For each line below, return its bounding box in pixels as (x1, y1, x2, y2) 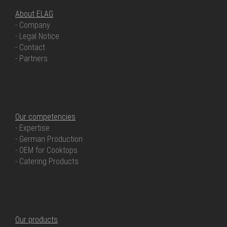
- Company (15, 20, 50, 30)
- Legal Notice (15, 31, 59, 41)
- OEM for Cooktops (15, 145, 78, 155)
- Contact (15, 43, 45, 52)
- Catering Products (15, 157, 79, 166)
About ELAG (15, 9, 53, 19)
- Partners (15, 54, 48, 63)
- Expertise (15, 123, 50, 133)
